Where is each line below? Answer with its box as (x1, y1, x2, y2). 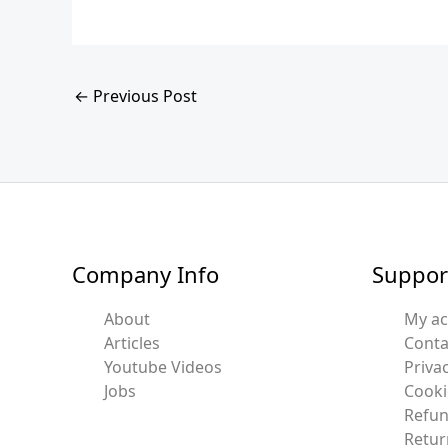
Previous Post (89, 85, 197, 108)
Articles (104, 331, 160, 354)
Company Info (72, 259, 219, 290)
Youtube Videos (104, 355, 222, 378)
